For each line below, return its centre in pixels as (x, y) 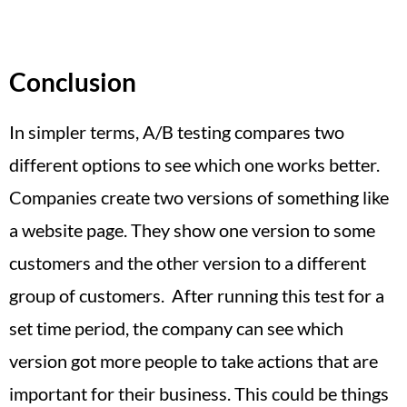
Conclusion (73, 81)
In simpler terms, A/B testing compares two (177, 131)
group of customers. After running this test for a (197, 295)
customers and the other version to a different (188, 262)
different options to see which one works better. (194, 164)
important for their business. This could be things (199, 393)
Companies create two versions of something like (199, 197)
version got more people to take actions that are (194, 360)
